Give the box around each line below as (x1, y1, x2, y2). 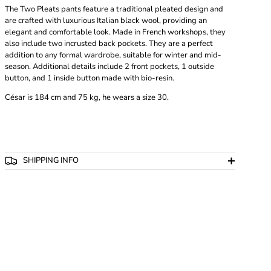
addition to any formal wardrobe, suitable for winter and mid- (5, 50, 221, 61)
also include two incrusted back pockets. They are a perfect (5, 38, 213, 50)
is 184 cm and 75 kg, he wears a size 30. (27, 92, 169, 103)
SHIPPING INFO (21, 155, 79, 166)
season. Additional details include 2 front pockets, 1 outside (5, 61, 214, 73)
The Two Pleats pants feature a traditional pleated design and (5, 4, 223, 15)
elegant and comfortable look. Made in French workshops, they (5, 27, 226, 38)
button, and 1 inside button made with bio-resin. (5, 73, 174, 84)
